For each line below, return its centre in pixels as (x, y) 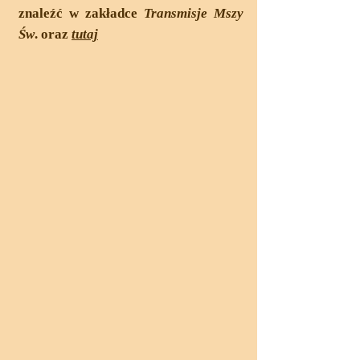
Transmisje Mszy (194, 13)
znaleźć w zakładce (81, 13)
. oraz (51, 34)
